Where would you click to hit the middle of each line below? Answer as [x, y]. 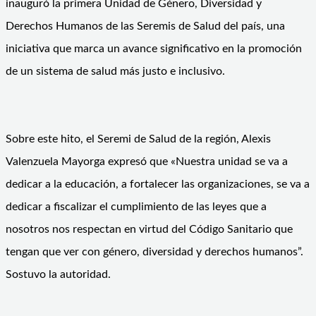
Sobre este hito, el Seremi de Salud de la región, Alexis [138, 139]
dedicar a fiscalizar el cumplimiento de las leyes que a [136, 206]
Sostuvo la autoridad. [58, 274]
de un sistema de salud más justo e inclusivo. [115, 71]
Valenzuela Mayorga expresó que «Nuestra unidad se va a [147, 161]
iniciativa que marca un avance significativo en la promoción [154, 48]
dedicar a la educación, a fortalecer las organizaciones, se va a [158, 184]
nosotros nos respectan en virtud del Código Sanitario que [149, 229]
